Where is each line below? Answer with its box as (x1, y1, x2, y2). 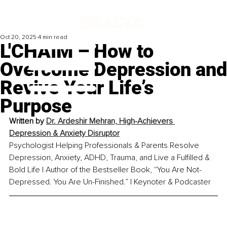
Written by (9, 116, 46, 127)
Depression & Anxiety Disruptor (9, 128, 120, 139)
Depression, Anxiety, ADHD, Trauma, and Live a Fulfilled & (9, 153, 212, 163)
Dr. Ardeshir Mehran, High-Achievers (46, 116, 175, 127)
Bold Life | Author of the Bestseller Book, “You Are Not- (9, 165, 202, 175)
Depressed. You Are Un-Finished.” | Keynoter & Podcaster (9, 177, 211, 187)
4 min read (38, 33, 67, 42)
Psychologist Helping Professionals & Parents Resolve (9, 140, 201, 151)
